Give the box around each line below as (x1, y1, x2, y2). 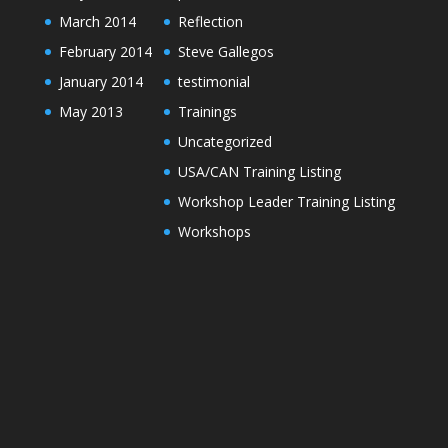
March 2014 (58, 12, 136, 31)
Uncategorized (177, 132, 272, 151)
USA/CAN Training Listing (177, 162, 341, 181)
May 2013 (58, 102, 123, 121)
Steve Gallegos (177, 42, 274, 61)
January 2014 (58, 72, 143, 91)
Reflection (177, 12, 243, 31)
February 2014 (58, 42, 152, 61)
